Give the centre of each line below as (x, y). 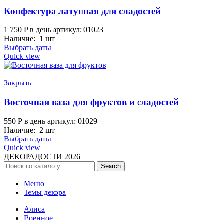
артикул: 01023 (78, 30)
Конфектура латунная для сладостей (82, 11)
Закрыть (18, 83)
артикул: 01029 (72, 121)
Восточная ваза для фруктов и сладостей (91, 102)
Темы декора (45, 192)
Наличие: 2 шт (29, 130)
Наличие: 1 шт (29, 39)
